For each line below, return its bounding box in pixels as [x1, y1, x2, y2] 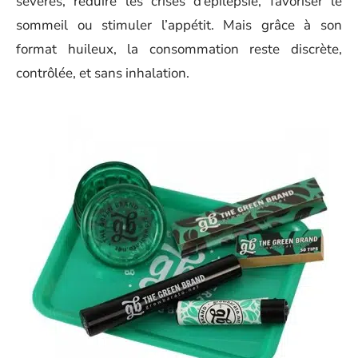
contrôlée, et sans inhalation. [16, 63, 189, 82]
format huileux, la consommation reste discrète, [16, 39, 342, 58]
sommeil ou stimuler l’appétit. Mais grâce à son [16, 15, 342, 34]
